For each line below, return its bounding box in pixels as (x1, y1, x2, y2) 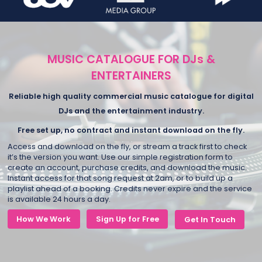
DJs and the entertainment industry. (58, 105, 204, 116)
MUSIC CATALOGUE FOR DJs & (47, 51, 215, 68)
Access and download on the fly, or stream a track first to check (7, 142, 247, 152)
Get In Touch (184, 214, 236, 225)
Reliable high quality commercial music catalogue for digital (8, 91, 254, 101)
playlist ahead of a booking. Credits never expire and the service (7, 184, 252, 194)
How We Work (16, 213, 71, 224)
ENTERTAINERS (91, 68, 171, 84)
